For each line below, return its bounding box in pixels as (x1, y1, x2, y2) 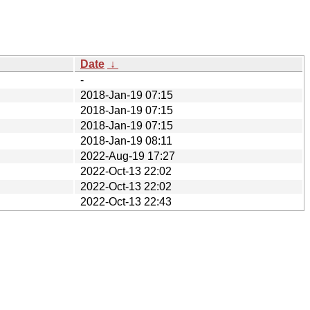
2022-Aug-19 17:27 (80, 149, 175, 162)
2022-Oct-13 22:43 (80, 195, 172, 208)
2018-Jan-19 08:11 (80, 134, 172, 147)
